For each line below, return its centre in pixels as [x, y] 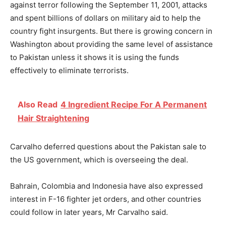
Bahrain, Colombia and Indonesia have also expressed [106, 186]
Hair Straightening [53, 118]
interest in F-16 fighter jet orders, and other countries [106, 199]
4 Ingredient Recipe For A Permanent [134, 104]
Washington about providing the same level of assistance [111, 44]
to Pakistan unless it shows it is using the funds [95, 57]
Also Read [38, 104]
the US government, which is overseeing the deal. [99, 159]
